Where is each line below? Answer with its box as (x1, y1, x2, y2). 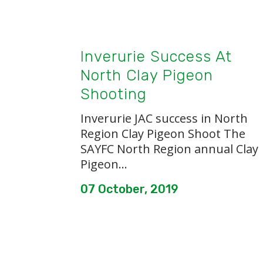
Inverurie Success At (80, 48, 232, 66)
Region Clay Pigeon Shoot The (80, 126, 245, 141)
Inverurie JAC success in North (80, 110, 248, 126)
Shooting (80, 85, 147, 103)
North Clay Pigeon (80, 66, 213, 85)
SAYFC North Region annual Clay (80, 141, 258, 157)
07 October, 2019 (80, 182, 178, 196)
